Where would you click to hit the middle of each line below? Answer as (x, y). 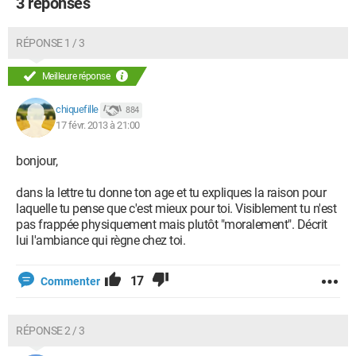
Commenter (70, 281)
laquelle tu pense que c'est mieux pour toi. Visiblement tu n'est (176, 209)
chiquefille (77, 110)
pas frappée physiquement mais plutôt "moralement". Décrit (172, 224)
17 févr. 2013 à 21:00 (98, 125)
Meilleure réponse (76, 76)
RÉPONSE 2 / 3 (50, 331)
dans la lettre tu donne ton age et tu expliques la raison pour (171, 193)
